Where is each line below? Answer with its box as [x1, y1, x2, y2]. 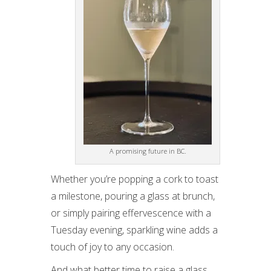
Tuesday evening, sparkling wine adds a [51, 223, 218, 237]
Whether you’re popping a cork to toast [51, 172, 218, 186]
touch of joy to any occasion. [51, 240, 174, 253]
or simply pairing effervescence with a [51, 206, 211, 220]
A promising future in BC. [109, 146, 186, 155]
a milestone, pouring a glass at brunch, [51, 189, 215, 203]
